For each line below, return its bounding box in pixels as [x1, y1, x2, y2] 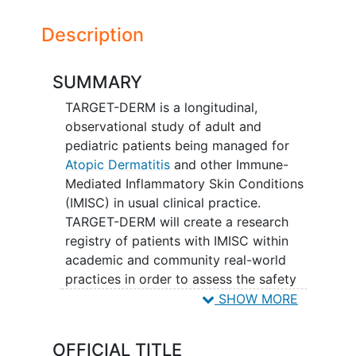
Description [41, 22, 144, 46]
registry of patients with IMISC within [64, 232, 288, 249]
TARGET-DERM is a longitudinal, [64, 99, 257, 115]
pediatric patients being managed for [64, 137, 289, 153]
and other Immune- [169, 156, 288, 172]
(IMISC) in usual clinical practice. [64, 194, 261, 211]
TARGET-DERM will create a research [64, 213, 288, 230]
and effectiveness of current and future [64, 289, 301, 306]
